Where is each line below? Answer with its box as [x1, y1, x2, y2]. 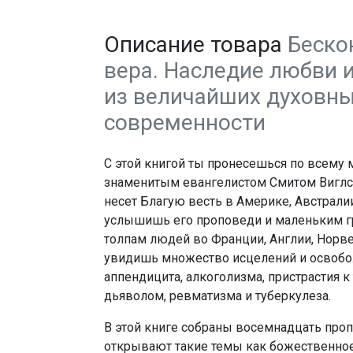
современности [104, 110, 266, 136]
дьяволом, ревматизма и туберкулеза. [104, 288, 331, 303]
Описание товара [104, 32, 288, 58]
